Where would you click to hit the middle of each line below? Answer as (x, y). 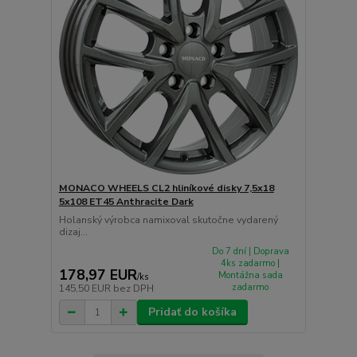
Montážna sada (250, 275)
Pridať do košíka (192, 312)
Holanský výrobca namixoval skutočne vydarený (168, 220)
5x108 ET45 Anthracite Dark (126, 201)
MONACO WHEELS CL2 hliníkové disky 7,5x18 (166, 188)
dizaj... (73, 231)
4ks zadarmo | (251, 263)
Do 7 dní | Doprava (250, 251)
